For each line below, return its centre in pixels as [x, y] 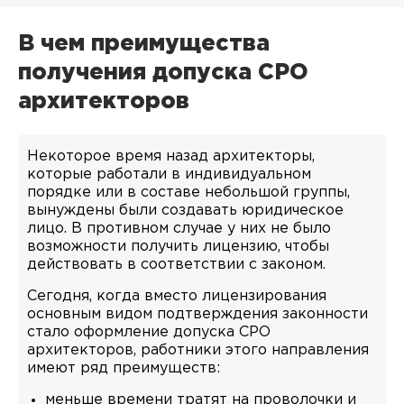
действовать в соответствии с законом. [176, 265]
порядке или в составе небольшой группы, [188, 193]
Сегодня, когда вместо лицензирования [177, 296]
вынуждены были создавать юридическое [185, 211]
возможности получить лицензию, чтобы [178, 247]
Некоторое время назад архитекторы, [171, 156]
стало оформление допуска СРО [149, 332]
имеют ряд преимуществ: [124, 368]
